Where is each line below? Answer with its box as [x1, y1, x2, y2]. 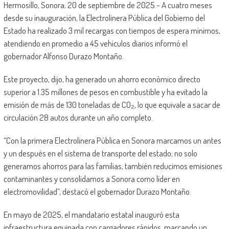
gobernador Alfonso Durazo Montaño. [3, 51, 124, 62]
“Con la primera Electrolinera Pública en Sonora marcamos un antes [3, 135, 221, 146]
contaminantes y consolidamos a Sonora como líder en [3, 173, 180, 185]
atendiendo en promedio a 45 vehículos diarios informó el [3, 38, 188, 49]
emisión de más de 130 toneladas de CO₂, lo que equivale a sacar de [3, 99, 220, 110]
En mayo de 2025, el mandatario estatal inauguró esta [3, 209, 179, 220]
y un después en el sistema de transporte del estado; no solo [3, 148, 197, 159]
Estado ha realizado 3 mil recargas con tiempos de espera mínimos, [3, 25, 220, 36]
